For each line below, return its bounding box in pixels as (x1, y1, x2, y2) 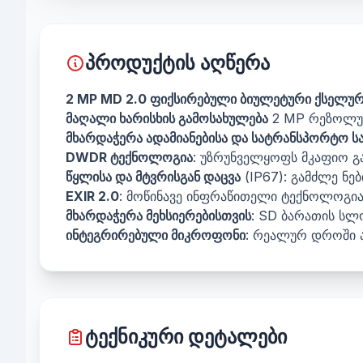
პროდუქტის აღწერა (85, 51, 270, 75)
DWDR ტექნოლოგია (66, 149, 193, 165)
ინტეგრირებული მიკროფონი (66, 227, 246, 243)
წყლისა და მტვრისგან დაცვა (66, 169, 241, 185)
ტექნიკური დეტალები (85, 325, 287, 348)
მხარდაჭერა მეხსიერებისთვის (66, 207, 251, 224)
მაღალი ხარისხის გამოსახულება (66, 110, 268, 126)
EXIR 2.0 (66, 188, 119, 204)
